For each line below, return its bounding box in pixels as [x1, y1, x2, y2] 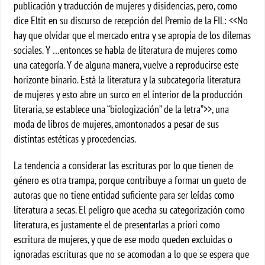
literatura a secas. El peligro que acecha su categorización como [14, 203, 245, 216]
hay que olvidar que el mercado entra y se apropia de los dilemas [14, 28, 251, 42]
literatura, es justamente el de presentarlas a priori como [14, 218, 221, 231]
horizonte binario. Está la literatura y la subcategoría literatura [14, 73, 241, 86]
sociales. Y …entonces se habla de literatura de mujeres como [14, 43, 238, 57]
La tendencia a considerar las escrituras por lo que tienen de [14, 159, 234, 172]
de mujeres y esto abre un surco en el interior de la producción [14, 88, 243, 101]
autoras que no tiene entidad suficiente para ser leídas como [14, 188, 235, 202]
